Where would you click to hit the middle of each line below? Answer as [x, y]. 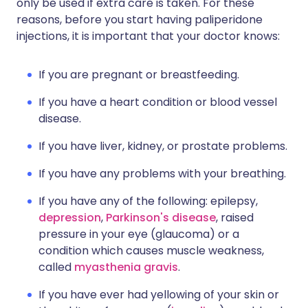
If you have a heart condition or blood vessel [158, 102]
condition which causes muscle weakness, [151, 251]
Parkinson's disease [161, 218]
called [56, 267]
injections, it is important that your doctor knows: [148, 36]
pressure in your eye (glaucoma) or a [139, 234]
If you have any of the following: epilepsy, [148, 201]
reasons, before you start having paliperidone [140, 20]
